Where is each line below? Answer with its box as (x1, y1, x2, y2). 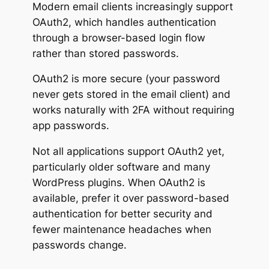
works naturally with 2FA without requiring (32, 104, 234, 116)
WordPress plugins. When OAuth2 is (32, 177, 205, 189)
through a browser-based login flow (32, 31, 205, 44)
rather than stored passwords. (32, 47, 182, 59)
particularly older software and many (32, 161, 210, 174)
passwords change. (32, 239, 127, 252)
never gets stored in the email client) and (32, 88, 231, 101)
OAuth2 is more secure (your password (32, 73, 220, 85)
